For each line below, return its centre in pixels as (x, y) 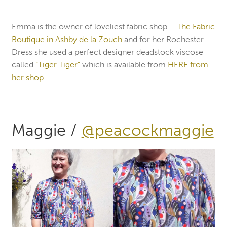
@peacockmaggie (147, 130)
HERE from (188, 65)
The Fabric (196, 27)
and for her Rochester (163, 40)
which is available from (124, 65)
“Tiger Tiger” (58, 65)
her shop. (28, 78)
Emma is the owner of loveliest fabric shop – (94, 27)
